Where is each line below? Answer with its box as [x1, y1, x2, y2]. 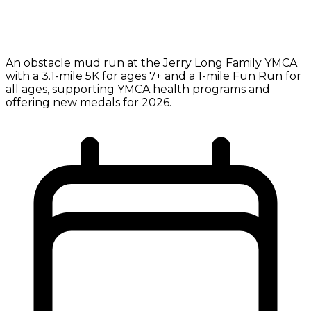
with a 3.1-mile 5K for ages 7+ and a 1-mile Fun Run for [6, 69, 301, 83]
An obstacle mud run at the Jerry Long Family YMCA [6, 56, 297, 70]
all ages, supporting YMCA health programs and [6, 83, 270, 96]
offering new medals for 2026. [6, 96, 171, 110]
